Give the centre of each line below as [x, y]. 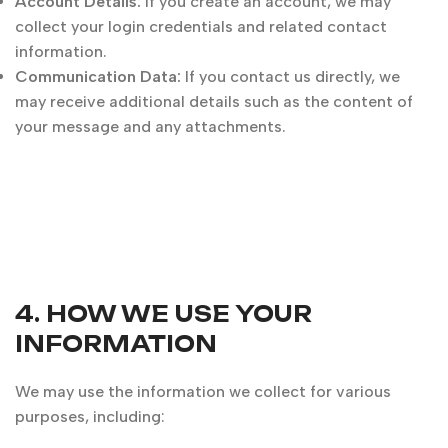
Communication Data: [98, 76]
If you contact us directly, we [290, 76]
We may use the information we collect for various [203, 391]
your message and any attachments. [150, 126]
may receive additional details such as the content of [214, 101]
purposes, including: [90, 416]
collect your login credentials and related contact [201, 26]
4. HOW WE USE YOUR [163, 313]
